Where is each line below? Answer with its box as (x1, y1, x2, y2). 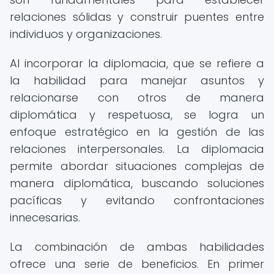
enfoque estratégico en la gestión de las (10, 124, 264, 139)
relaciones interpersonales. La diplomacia (10, 141, 264, 157)
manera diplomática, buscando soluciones (10, 176, 264, 191)
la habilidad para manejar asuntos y (10, 73, 264, 88)
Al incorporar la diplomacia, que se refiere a (10, 56, 264, 71)
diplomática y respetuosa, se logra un (10, 107, 264, 122)
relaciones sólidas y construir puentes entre (10, 9, 264, 24)
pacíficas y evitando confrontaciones (10, 193, 264, 208)
